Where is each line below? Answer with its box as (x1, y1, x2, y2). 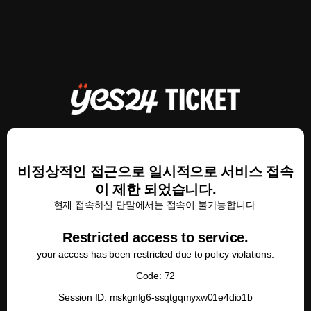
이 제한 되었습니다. (94, 182, 217, 197)
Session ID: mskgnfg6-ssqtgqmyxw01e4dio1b (58, 292, 253, 303)
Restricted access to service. (62, 230, 249, 245)
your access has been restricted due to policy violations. (37, 249, 274, 260)
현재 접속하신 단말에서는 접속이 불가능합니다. (53, 199, 258, 210)
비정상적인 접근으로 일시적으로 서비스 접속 (17, 164, 294, 179)
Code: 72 (135, 270, 176, 281)
